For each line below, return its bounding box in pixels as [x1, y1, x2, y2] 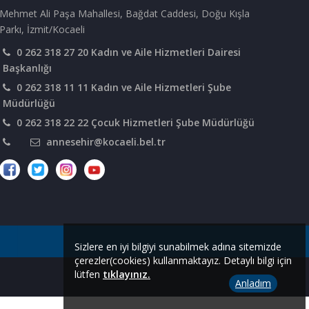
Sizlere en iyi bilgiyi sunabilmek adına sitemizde [74, 240, 281, 253]
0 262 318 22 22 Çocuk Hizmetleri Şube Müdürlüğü [16, 116, 255, 129]
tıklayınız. [103, 268, 150, 281]
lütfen [74, 268, 103, 281]
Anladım [235, 277, 271, 290]
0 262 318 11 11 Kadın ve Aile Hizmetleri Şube [16, 81, 231, 94]
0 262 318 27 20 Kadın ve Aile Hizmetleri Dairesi [16, 46, 241, 59]
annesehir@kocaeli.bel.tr [46, 135, 166, 148]
